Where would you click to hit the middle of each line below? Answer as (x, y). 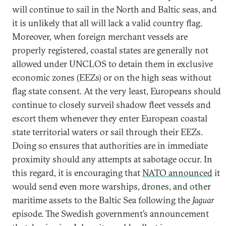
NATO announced (177, 173)
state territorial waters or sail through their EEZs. (107, 132)
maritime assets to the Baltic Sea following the (102, 200)
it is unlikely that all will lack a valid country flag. (107, 23)
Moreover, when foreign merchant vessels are (100, 37)
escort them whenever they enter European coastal (110, 118)
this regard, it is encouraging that (77, 173)
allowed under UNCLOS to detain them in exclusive (112, 64)
